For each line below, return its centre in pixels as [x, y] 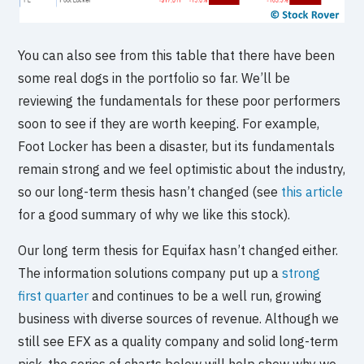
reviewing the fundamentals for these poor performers [180, 100]
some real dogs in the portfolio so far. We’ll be [154, 78]
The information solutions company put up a [150, 273]
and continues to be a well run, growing [206, 295]
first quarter [54, 295]
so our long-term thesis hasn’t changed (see [150, 191]
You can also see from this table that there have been [177, 55]
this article [312, 191]
